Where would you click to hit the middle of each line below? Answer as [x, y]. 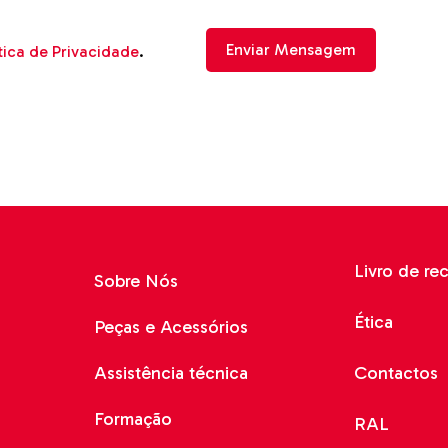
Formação [133, 419]
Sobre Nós [136, 281]
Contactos [395, 373]
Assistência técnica [171, 373]
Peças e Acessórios [171, 327]
